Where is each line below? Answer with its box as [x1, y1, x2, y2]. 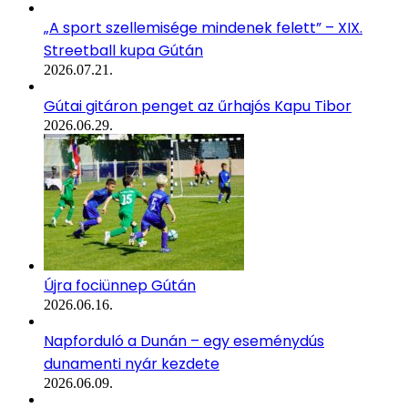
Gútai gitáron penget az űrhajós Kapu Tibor [44, 95, 352, 117]
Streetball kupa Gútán [44, 39, 203, 61]
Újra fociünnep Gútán [44, 274, 196, 296]
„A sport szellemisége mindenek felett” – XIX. [44, 16, 362, 38]
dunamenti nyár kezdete [44, 352, 219, 374]
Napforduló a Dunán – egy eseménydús [44, 330, 324, 352]
